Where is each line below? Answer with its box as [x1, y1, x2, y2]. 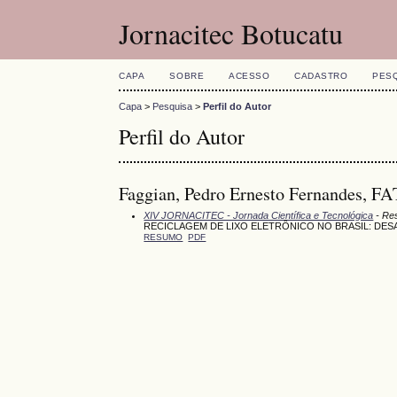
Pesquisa [152, 101, 193, 113]
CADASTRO [294, 71, 348, 81]
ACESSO [229, 71, 270, 81]
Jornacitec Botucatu [119, 14, 344, 52]
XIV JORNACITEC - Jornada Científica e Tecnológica [144, 209, 374, 221]
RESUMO [144, 231, 183, 242]
